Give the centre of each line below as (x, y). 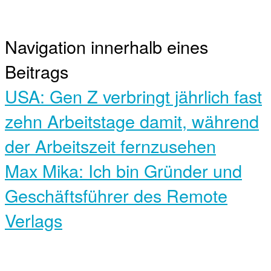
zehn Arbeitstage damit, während (132, 121)
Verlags (34, 220)
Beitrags (37, 71)
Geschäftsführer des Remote (116, 195)
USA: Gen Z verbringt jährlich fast (133, 96)
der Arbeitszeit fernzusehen (110, 146)
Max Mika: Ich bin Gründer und (123, 171)
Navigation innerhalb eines (106, 47)
